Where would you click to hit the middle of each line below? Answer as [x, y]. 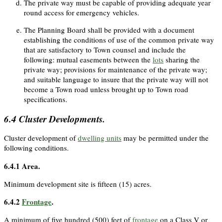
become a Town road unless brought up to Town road [106, 89]
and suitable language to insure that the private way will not [116, 79]
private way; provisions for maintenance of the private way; [115, 69]
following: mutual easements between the [88, 59]
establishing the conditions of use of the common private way [119, 39]
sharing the [182, 59]
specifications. [46, 99]
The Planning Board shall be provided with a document [109, 29]
